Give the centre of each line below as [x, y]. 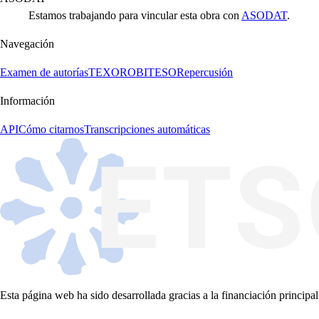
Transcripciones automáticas [147, 129]
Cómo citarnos [51, 129]
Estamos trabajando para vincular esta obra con [135, 15]
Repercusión [205, 72]
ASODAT [264, 15]
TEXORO [112, 72]
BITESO [156, 72]
